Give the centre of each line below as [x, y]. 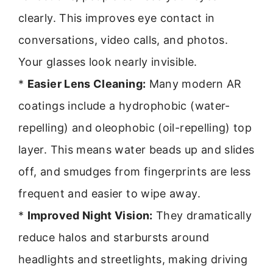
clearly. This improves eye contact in [117, 18]
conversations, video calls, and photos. [123, 40]
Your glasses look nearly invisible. [108, 62]
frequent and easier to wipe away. [109, 194]
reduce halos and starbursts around [114, 238]
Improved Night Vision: [90, 216]
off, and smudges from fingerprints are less [135, 172]
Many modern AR [194, 84]
